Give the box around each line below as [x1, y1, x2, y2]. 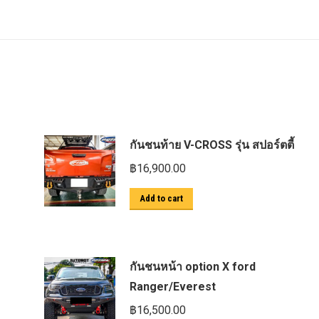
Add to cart [139, 193, 183, 204]
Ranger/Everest [129, 280, 216, 293]
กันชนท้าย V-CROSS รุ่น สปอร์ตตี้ [129, 138, 294, 152]
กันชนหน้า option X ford [129, 260, 256, 273]
